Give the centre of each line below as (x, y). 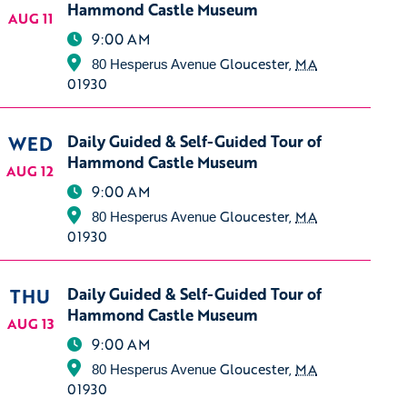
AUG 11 (30, 18)
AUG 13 (30, 323)
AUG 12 (30, 170)
